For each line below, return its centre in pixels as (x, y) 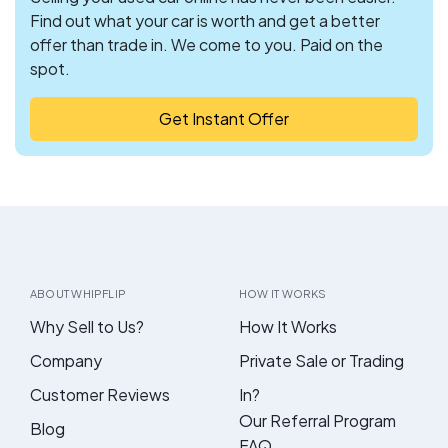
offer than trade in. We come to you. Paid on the (206, 44)
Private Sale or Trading (321, 360)
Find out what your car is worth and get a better (205, 20)
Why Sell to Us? (87, 326)
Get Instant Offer (224, 118)
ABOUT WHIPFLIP (78, 293)
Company (66, 360)
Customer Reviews (100, 394)
